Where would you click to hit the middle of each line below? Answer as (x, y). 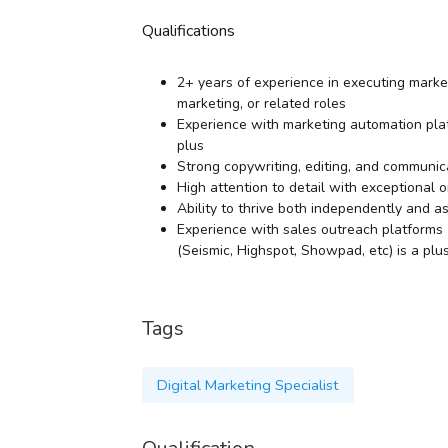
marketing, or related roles (261, 103)
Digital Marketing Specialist (248, 385)
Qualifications (188, 31)
